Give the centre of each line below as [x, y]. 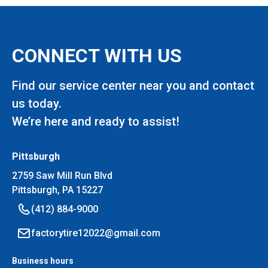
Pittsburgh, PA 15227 [57, 190]
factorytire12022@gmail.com [96, 233]
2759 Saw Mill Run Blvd [62, 176]
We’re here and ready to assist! [96, 121]
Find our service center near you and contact [133, 86]
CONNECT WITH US [97, 56]
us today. [37, 103]
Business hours [43, 261]
